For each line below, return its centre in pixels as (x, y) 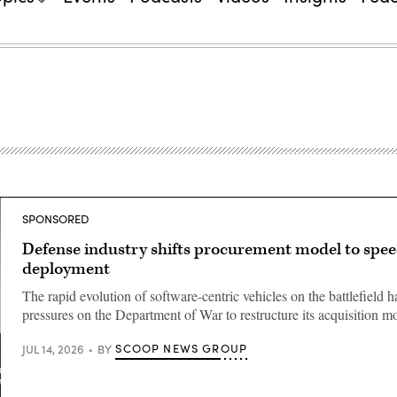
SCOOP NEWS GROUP (182, 348)
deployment (66, 269)
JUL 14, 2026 (53, 349)
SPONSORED (55, 219)
